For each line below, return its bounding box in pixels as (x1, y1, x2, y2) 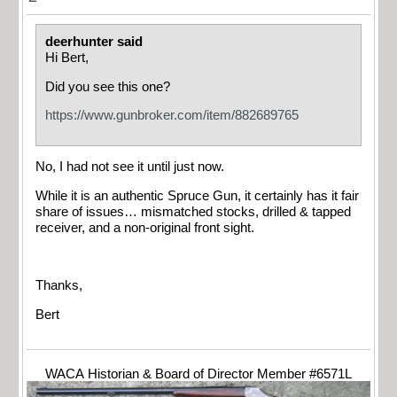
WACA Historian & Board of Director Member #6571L (45, 367, 352, 382)
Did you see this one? (45, 79, 170, 94)
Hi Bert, (45, 51, 89, 66)
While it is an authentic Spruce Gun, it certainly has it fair (35, 188, 359, 203)
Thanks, (35, 278, 82, 293)
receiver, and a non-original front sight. (35, 220, 254, 235)
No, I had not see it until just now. (35, 160, 228, 175)
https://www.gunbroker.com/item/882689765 (45, 108, 306, 123)
